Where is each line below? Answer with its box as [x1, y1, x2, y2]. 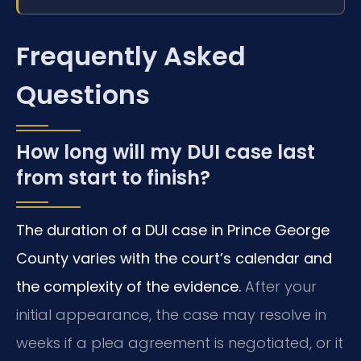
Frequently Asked [16, 38, 246, 75]
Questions [16, 77, 150, 114]
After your [241, 276, 317, 297]
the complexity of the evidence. [16, 276, 241, 297]
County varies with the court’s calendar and [16, 248, 332, 269]
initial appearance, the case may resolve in [16, 305, 326, 326]
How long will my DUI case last [16, 139, 315, 166]
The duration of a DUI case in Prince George [16, 220, 330, 241]
